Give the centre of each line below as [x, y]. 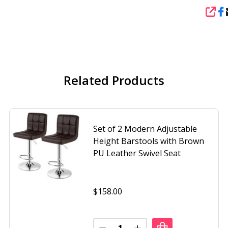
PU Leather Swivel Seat [137, 153]
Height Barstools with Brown [149, 141]
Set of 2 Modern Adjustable [145, 129]
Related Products [114, 80]
